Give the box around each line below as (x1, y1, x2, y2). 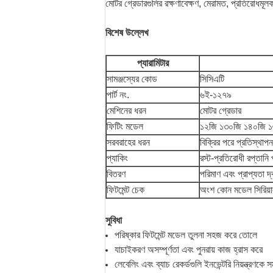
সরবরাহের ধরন (107, 137, 150, 147)
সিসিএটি (200, 74, 224, 84)
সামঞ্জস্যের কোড (107, 74, 157, 84)
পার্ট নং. (107, 90, 129, 100)
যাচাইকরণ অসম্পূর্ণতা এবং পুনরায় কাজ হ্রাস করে (115, 244, 263, 255)
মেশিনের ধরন (107, 105, 146, 116)
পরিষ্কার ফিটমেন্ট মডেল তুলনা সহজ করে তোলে (115, 230, 257, 240)
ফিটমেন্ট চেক (107, 185, 144, 195)
